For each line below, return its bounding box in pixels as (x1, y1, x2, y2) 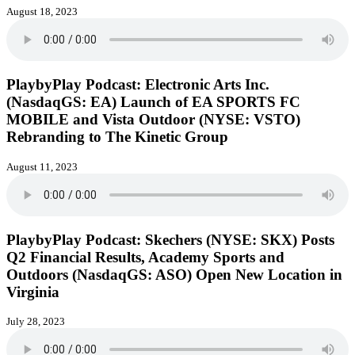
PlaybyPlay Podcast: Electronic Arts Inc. (6, 76, 269, 94)
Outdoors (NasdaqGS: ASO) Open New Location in (6, 265, 342, 283)
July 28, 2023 (6, 315, 65, 328)
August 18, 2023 (6, 6, 78, 18)
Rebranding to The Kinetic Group (6, 128, 228, 146)
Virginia (6, 283, 59, 300)
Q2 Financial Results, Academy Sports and (6, 248, 284, 265)
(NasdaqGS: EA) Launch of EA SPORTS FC (6, 94, 300, 111)
